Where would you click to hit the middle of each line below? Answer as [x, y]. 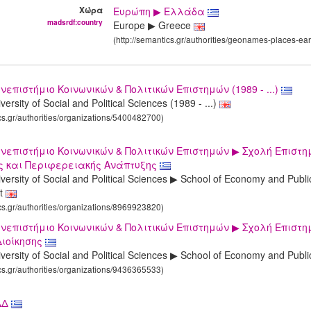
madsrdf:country [75, 23]
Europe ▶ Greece [154, 25]
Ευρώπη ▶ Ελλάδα [161, 11]
